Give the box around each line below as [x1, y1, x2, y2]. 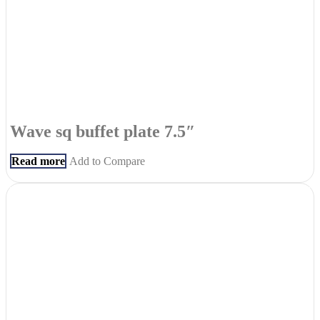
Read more [11, 155, 65, 168]
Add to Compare [69, 155, 145, 168]
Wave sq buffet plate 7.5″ [10, 121, 195, 141]
